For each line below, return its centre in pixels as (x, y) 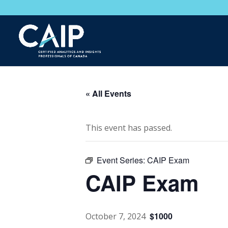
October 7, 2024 (116, 216)
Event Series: (122, 160)
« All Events (108, 93)
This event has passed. (129, 128)
